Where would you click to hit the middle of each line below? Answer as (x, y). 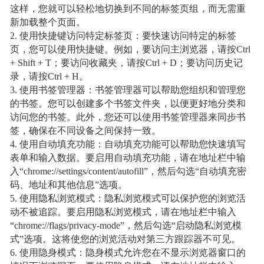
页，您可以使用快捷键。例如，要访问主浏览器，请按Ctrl (131, 50)
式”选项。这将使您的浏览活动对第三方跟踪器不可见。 (126, 240)
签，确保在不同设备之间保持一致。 (86, 131)
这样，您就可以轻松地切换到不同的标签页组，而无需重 (128, 9)
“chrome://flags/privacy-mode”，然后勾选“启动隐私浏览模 (126, 226)
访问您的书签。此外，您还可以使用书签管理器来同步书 (128, 118)
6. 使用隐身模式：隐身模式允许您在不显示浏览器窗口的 (128, 253)
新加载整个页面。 (48, 23)
